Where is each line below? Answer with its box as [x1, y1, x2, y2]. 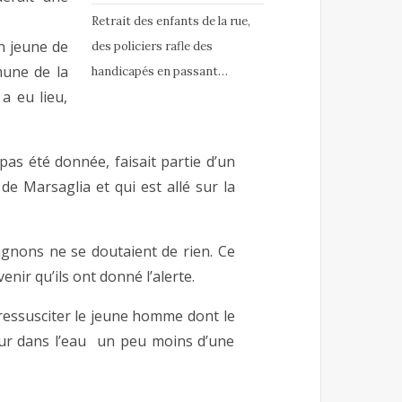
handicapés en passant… [91, 64, 228, 80]
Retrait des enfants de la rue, [91, 13, 250, 30]
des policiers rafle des [91, 39, 213, 55]
